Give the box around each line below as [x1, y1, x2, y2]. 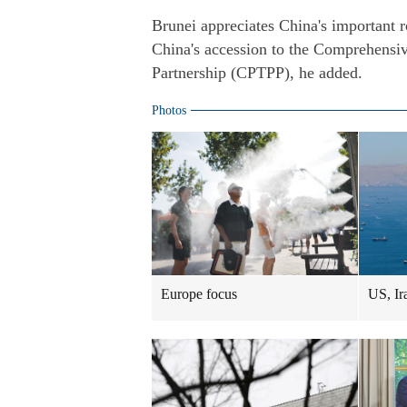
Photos [152, 104, 186, 117]
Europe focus [161, 286, 237, 302]
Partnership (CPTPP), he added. [152, 64, 362, 82]
